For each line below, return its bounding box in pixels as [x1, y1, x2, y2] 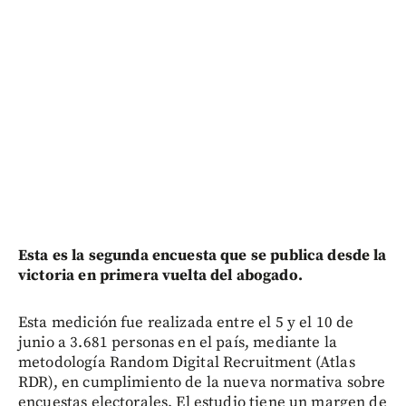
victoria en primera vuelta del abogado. [18, 265, 303, 285]
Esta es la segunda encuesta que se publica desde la [18, 245, 387, 266]
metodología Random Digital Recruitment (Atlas [18, 352, 355, 372]
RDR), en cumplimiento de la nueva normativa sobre [18, 372, 386, 392]
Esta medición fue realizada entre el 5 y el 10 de [18, 312, 354, 333]
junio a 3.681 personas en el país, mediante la [18, 332, 337, 353]
